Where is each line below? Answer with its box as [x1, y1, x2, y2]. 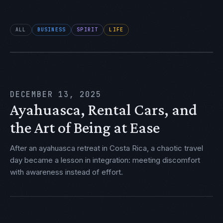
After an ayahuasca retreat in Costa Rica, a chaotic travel [10, 143, 203, 153]
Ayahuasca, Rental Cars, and [10, 101, 197, 118]
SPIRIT [77, 26, 99, 33]
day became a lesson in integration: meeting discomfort [10, 155, 200, 165]
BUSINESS [37, 26, 66, 33]
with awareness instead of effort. [10, 167, 123, 177]
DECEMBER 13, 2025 [10, 90, 102, 100]
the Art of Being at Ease [10, 118, 160, 136]
